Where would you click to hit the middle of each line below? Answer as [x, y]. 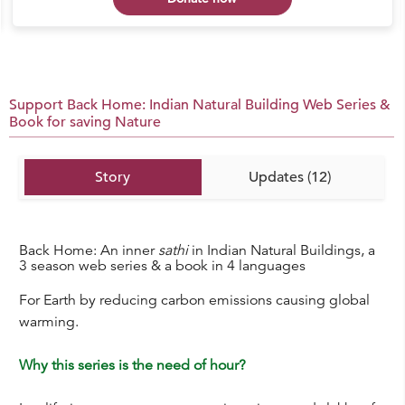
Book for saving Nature [85, 122]
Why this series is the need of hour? [132, 365]
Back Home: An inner [88, 251]
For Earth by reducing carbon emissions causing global [194, 300]
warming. [48, 321]
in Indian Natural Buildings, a [281, 251]
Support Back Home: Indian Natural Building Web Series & [200, 105]
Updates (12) [290, 177]
